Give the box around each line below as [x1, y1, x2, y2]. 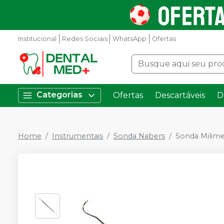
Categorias [36, 90, 82, 100]
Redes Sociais [61, 35, 107, 42]
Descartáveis [155, 90, 205, 100]
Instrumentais [52, 131, 103, 140]
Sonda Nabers [113, 131, 165, 140]
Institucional [18, 35, 56, 42]
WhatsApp [112, 35, 147, 42]
